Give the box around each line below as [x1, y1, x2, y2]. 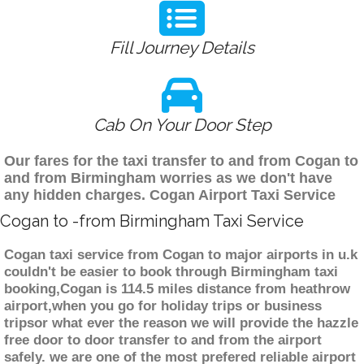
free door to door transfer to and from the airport [4, 332, 322, 349]
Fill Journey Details [110, 37, 254, 58]
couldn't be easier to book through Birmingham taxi [4, 264, 338, 280]
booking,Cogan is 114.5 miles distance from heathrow [4, 281, 350, 297]
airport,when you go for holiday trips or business [4, 298, 322, 314]
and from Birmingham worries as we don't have [4, 170, 332, 187]
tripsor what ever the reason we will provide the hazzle [4, 315, 358, 331]
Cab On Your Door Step [93, 115, 271, 136]
